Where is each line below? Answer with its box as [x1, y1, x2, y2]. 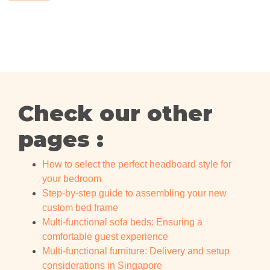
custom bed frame [42, 202, 118, 213]
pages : [18, 126, 104, 153]
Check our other [18, 100, 213, 127]
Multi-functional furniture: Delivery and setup [42, 246, 230, 257]
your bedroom [42, 174, 101, 184]
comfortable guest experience [42, 231, 168, 242]
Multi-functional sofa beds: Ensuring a [42, 217, 202, 228]
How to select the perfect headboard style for [42, 159, 231, 170]
